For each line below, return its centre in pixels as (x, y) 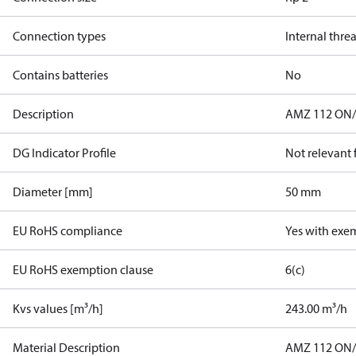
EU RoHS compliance (68, 230)
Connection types (59, 36)
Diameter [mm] (53, 192)
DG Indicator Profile (64, 153)
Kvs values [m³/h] (58, 308)
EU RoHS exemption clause (83, 269)
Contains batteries (60, 75)
